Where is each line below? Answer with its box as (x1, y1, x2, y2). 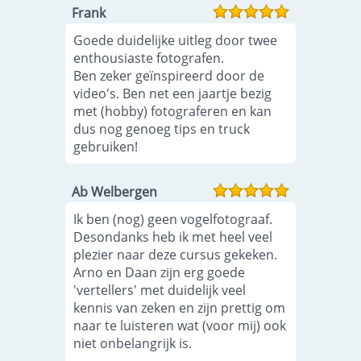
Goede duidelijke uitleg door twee (73, 31, 278, 49)
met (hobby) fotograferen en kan (73, 102, 272, 120)
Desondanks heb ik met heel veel (73, 228, 273, 246)
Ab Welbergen (72, 183, 158, 201)
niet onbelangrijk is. (73, 334, 193, 352)
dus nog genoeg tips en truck (73, 120, 251, 138)
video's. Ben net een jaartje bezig (73, 85, 272, 102)
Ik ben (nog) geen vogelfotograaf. (73, 210, 273, 228)
